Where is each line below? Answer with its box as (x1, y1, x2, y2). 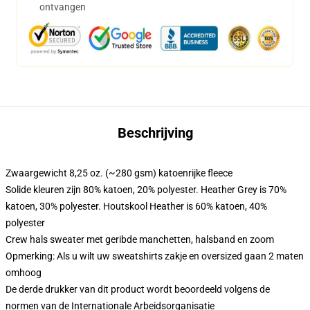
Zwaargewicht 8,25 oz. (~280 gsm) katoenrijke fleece (6, 167, 232, 179)
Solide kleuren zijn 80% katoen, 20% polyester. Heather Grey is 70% (6, 184, 286, 195)
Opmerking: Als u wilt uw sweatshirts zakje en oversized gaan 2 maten (6, 250, 304, 262)
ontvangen (39, 1, 86, 12)
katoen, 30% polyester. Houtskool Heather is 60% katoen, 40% (6, 201, 267, 212)
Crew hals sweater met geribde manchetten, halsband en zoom (6, 234, 274, 245)
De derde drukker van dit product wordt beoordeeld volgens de (6, 284, 270, 295)
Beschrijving (117, 125, 193, 141)
